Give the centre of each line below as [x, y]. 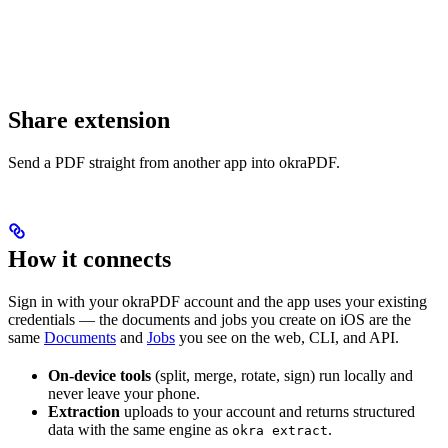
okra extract [280, 431]
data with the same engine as [140, 430]
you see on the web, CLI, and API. [287, 338]
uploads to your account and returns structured [267, 412]
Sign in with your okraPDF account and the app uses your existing [217, 302]
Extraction [84, 412]
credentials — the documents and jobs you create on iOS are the [209, 320]
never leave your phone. [124, 394]
